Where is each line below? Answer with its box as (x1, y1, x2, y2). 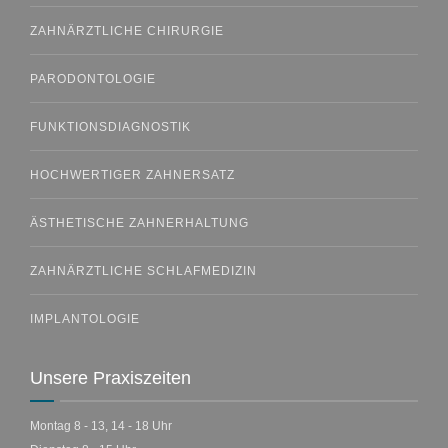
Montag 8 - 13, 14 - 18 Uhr (30, 419, 172, 434)
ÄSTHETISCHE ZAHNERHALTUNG (30, 216, 249, 231)
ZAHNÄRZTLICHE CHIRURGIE (30, 24, 224, 39)
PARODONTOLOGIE (30, 72, 156, 87)
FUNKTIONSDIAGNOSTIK (30, 120, 191, 135)
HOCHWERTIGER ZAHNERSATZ (30, 168, 235, 183)
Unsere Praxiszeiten (30, 368, 191, 389)
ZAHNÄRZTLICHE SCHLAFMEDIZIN (30, 264, 257, 279)
